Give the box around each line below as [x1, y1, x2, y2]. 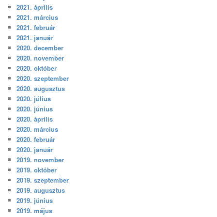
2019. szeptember [16, 175, 69, 185]
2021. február [16, 22, 56, 32]
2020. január [16, 144, 53, 154]
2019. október [16, 165, 57, 174]
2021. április [16, 2, 53, 12]
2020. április [16, 114, 53, 124]
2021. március [16, 12, 59, 22]
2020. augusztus [16, 83, 65, 93]
